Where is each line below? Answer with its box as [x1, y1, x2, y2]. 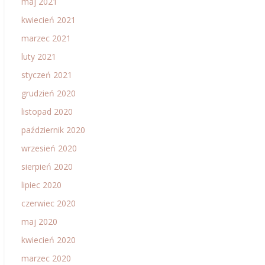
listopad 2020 [21, 106, 73, 117]
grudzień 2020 [21, 88, 76, 99]
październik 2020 [21, 124, 85, 135]
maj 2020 [21, 216, 57, 227]
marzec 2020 [21, 253, 71, 264]
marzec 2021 [21, 33, 71, 44]
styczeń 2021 [21, 69, 72, 80]
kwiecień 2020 [21, 234, 76, 245]
